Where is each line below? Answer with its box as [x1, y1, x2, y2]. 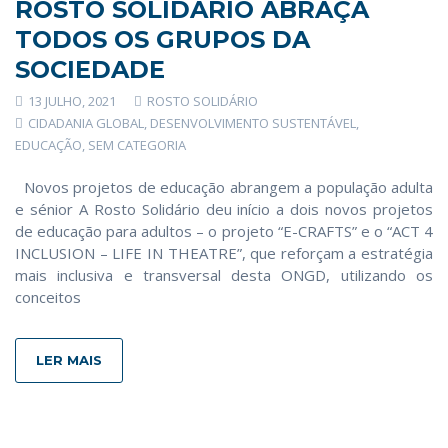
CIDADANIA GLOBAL [28, 113, 144, 132]
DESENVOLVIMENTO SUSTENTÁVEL [150, 113, 356, 132]
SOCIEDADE [15, 54, 165, 84]
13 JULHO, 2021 [25, 91, 116, 110]
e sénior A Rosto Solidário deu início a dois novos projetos [15, 198, 433, 219]
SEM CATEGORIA [88, 135, 186, 154]
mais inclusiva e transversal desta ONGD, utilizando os [15, 264, 433, 285]
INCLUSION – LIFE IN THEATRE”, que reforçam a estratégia [15, 242, 433, 263]
